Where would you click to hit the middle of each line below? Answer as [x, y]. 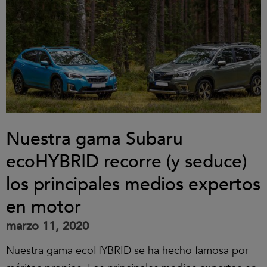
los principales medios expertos [133, 184]
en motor [44, 207]
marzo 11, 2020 [47, 226]
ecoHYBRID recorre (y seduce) [126, 162]
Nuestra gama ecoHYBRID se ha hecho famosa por [127, 251]
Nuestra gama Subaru [94, 139]
